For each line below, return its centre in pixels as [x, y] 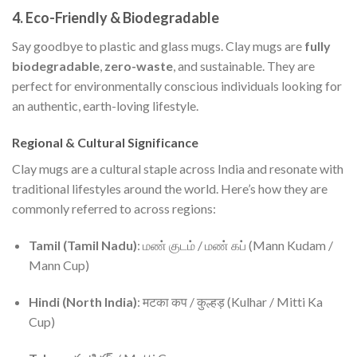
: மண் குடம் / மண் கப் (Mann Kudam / [235, 245]
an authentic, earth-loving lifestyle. [105, 106]
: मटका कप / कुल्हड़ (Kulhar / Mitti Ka [229, 301]
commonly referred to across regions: [114, 209]
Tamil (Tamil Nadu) [82, 245]
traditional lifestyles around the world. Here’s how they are [170, 189]
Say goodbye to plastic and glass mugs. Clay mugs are [158, 46]
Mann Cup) [59, 265]
